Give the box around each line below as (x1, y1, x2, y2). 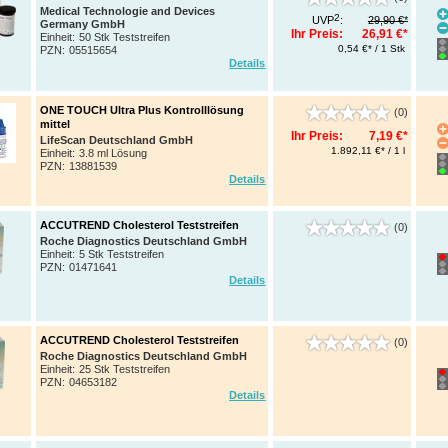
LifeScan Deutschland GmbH (40, 133, 194, 146)
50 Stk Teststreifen (79, 30, 171, 43)
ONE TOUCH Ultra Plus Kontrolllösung (40, 104, 245, 117)
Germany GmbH (40, 17, 126, 30)
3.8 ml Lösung (79, 146, 148, 159)
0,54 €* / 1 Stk (338, 43, 406, 55)
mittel (40, 118, 71, 131)
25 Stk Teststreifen (79, 362, 171, 375)
